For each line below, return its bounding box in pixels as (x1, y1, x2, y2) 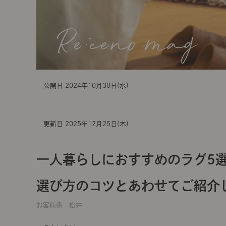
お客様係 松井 (36, 202, 82, 208)
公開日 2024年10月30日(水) (43, 82, 129, 89)
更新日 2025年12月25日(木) (43, 121, 129, 127)
